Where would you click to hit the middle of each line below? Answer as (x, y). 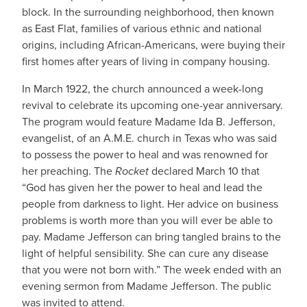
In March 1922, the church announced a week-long (143, 89)
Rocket (133, 171)
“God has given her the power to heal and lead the (142, 187)
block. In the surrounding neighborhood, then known (148, 12)
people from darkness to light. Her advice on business (150, 204)
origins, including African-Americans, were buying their (153, 45)
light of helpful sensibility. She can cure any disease (145, 253)
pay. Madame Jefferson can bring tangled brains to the (151, 237)
